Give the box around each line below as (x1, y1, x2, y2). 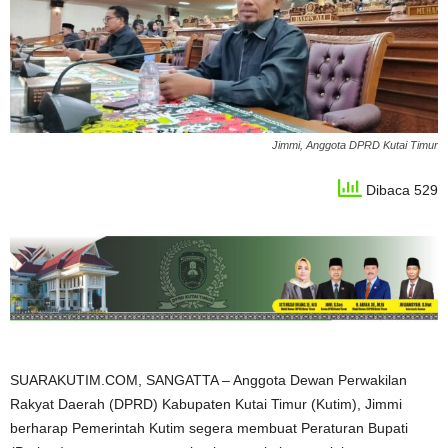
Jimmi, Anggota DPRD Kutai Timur (272, 139, 438, 152)
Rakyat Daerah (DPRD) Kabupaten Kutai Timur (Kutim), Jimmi (10, 395, 402, 412)
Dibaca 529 (362, 182, 438, 199)
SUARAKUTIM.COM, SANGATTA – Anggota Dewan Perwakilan (10, 371, 407, 388)
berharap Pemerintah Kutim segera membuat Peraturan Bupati (10, 419, 408, 436)
